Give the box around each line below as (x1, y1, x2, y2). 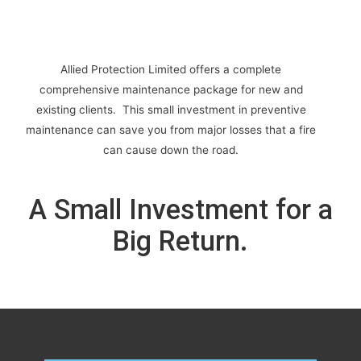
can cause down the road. (103, 143, 239, 157)
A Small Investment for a (28, 193, 333, 226)
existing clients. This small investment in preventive (35, 103, 306, 117)
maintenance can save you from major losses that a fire (26, 123, 316, 137)
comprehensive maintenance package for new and (39, 83, 303, 97)
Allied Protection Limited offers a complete (60, 63, 281, 77)
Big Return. (113, 224, 248, 257)
